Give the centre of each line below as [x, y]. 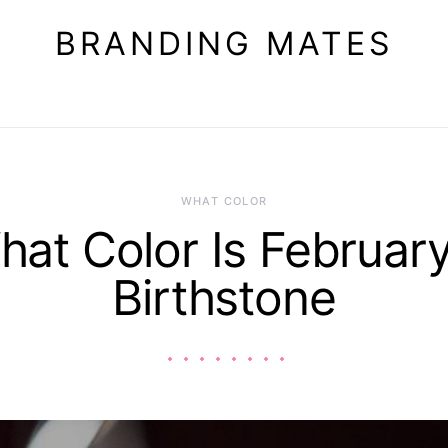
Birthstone [224, 297]
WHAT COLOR [224, 201]
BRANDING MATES [224, 43]
